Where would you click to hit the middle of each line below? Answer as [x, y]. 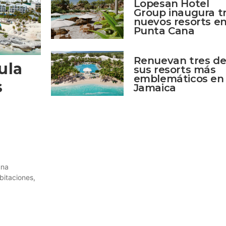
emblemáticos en [179, 78]
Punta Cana [165, 31]
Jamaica [155, 88]
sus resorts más [175, 69]
